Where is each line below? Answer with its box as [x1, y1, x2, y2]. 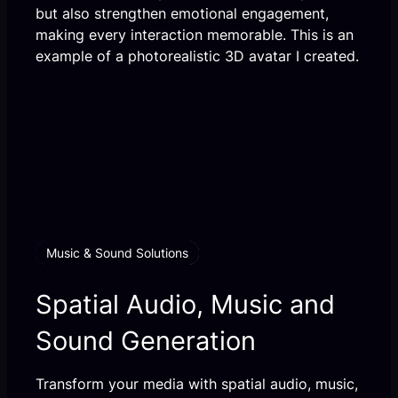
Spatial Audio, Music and [36, 287, 335, 320]
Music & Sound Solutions [46, 244, 188, 260]
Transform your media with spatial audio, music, [36, 374, 358, 393]
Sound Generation [36, 323, 256, 356]
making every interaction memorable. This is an [36, 25, 354, 44]
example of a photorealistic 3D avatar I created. [36, 46, 359, 65]
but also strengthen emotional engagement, [36, 4, 329, 22]
